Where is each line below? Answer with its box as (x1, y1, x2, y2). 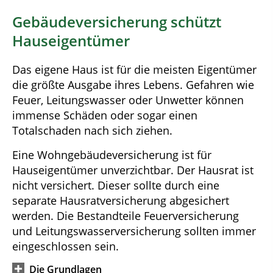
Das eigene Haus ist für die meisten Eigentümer (12, 62, 257, 77)
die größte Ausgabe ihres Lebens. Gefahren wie (12, 77, 254, 93)
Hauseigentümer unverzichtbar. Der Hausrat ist (12, 162, 253, 177)
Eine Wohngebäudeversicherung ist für (12, 147, 211, 162)
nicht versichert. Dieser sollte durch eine (12, 177, 219, 193)
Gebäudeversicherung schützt (12, 12, 221, 32)
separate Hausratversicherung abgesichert (12, 193, 229, 208)
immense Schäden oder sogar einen (12, 108, 197, 123)
